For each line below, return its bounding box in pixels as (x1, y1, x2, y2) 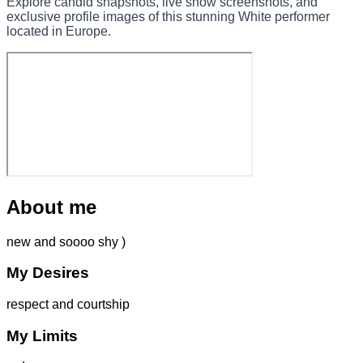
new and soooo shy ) (6, 234, 126, 249)
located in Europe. (6, 23, 111, 38)
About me (6, 195, 96, 218)
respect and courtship (6, 297, 130, 311)
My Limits (6, 327, 78, 344)
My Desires (6, 264, 89, 282)
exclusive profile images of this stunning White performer (6, 9, 330, 23)
